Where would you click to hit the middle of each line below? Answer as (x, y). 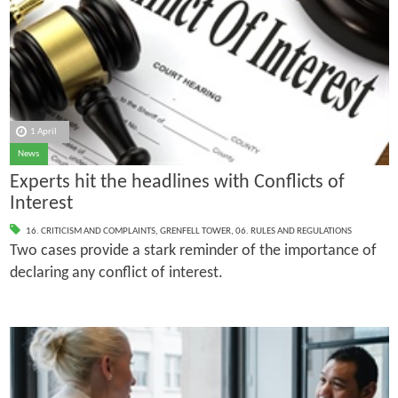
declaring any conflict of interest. (118, 273)
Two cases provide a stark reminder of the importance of (193, 251)
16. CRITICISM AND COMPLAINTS (90, 231)
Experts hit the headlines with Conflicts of (177, 183)
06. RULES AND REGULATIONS (293, 231)
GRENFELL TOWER (195, 231)
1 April (44, 131)
